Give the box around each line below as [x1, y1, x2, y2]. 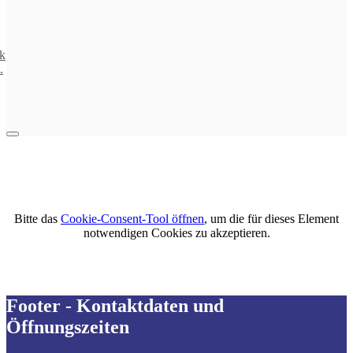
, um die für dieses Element [204, 211, 339, 225]
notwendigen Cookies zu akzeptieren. [83, 225, 270, 240]
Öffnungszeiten [6, 316, 129, 337]
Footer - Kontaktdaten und [6, 295, 224, 316]
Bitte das [14, 211, 58, 225]
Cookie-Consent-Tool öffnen [61, 211, 204, 225]
